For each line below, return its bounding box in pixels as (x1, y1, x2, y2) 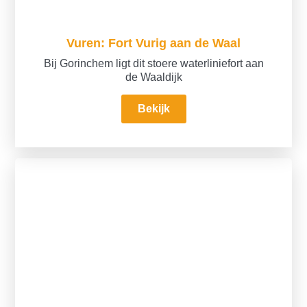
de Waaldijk (125, 71, 182, 84)
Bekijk (137, 103, 170, 115)
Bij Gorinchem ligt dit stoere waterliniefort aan (43, 58, 264, 70)
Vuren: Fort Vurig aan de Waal (66, 36, 241, 51)
